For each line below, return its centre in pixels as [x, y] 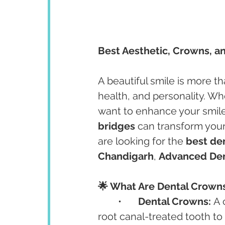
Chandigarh [126, 156]
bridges [117, 126]
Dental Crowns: [175, 201]
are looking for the [142, 141]
